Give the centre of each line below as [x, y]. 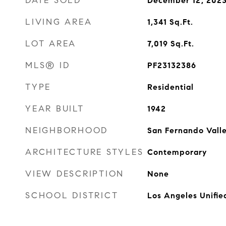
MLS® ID [48, 65]
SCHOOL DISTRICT [72, 195]
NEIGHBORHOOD [67, 130]
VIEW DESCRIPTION [75, 174]
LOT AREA [51, 44]
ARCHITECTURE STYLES [84, 152]
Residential [170, 87]
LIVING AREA [59, 22]
